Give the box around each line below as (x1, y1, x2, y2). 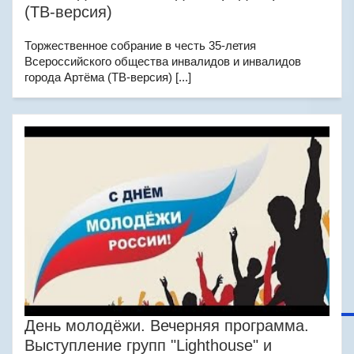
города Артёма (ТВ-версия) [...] (24, 70, 191, 84)
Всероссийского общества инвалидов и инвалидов (24, 55, 301, 68)
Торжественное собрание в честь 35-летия (24, 39, 256, 52)
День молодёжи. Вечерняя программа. (24, 317, 309, 334)
